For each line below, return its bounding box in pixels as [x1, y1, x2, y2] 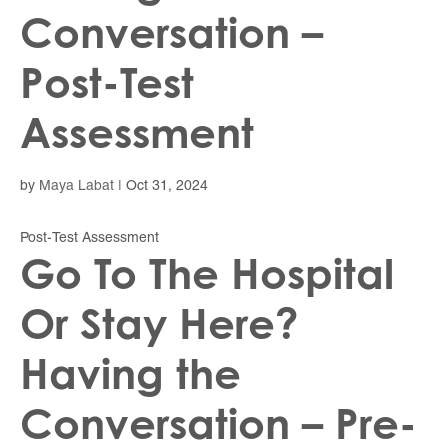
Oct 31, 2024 [126, 180, 208, 194]
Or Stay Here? [20, 298, 299, 350]
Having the [20, 348, 241, 400]
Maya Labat [39, 180, 114, 194]
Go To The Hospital [20, 248, 394, 300]
